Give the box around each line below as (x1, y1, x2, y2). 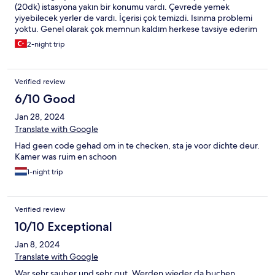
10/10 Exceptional (15, 219, 112, 234)
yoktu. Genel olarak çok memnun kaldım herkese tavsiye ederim (15, 23, 257, 35)
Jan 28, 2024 (15, 111, 64, 123)
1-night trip (27, 167, 63, 177)
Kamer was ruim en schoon (15, 151, 117, 163)
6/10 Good (15, 91, 76, 107)
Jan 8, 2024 (15, 239, 60, 250)
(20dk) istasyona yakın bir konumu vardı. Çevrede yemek (15, 1, 230, 13)
